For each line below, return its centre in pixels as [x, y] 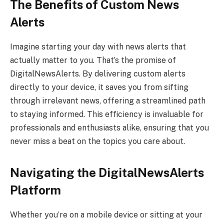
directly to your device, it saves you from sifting [99, 87]
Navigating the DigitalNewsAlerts [107, 173]
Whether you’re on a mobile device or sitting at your [106, 215]
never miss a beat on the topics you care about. [97, 141]
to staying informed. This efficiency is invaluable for [107, 114]
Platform [35, 190]
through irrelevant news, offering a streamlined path [108, 101]
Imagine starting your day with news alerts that [98, 47]
